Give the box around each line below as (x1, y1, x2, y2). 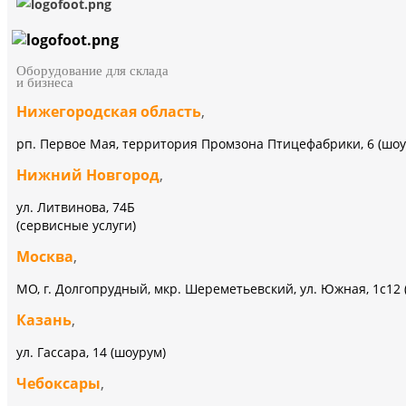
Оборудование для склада (16, 63, 176, 78)
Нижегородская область (16, 101, 201, 121)
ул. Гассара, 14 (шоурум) (16, 343, 166, 361)
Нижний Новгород (16, 165, 159, 185)
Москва (16, 246, 73, 266)
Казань (16, 310, 72, 330)
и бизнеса (16, 75, 73, 90)
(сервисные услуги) (16, 217, 136, 234)
